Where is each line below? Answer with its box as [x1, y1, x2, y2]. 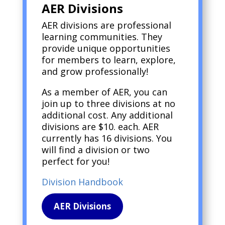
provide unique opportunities [41, 42, 170, 55]
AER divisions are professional [41, 19, 171, 32]
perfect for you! [41, 155, 109, 168]
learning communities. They [41, 31, 162, 43]
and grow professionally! [41, 65, 148, 78]
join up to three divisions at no [41, 97, 175, 110]
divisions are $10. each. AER [41, 121, 159, 133]
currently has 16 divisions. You [41, 132, 172, 145]
